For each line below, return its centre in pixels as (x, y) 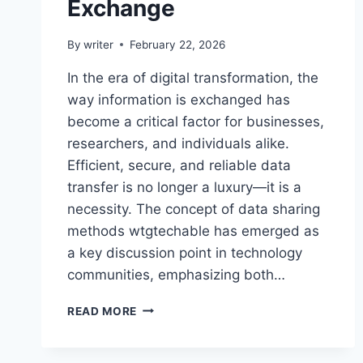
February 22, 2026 (178, 44)
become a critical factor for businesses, (196, 121)
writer (99, 44)
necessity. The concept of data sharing (194, 209)
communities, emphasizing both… (176, 274)
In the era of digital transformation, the (193, 77)
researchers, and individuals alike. (178, 143)
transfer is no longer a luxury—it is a (184, 187)
